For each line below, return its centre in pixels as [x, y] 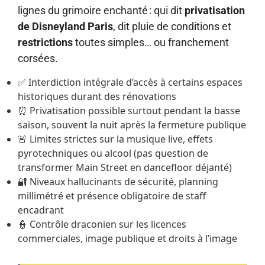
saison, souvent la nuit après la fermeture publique [132, 125]
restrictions [45, 43]
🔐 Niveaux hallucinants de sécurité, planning [118, 181]
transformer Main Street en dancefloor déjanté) [125, 167]
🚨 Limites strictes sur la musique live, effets [115, 139]
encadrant [41, 210]
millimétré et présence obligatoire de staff [112, 195]
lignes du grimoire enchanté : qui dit [101, 11]
